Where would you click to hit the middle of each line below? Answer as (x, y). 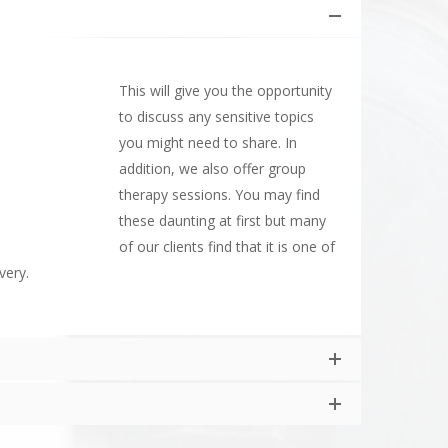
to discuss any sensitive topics (216, 116)
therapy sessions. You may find (219, 194)
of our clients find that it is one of (227, 246)
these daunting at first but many (222, 220)
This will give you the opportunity (225, 90)
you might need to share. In (208, 142)
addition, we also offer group (212, 168)
